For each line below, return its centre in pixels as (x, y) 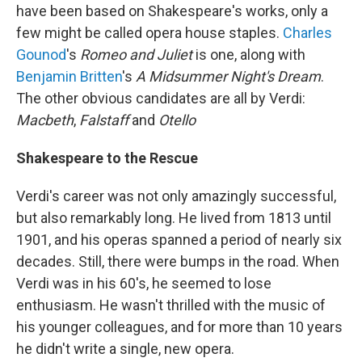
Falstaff (104, 120)
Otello (177, 120)
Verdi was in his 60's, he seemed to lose (144, 283)
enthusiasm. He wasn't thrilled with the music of (171, 305)
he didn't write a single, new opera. (125, 349)
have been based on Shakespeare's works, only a (172, 11)
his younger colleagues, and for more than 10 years (179, 327)
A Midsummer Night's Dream (228, 76)
